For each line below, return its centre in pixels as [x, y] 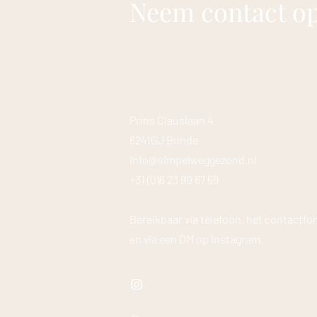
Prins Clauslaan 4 [172, 120]
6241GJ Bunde [164, 140]
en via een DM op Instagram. [196, 239]
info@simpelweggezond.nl [193, 160]
